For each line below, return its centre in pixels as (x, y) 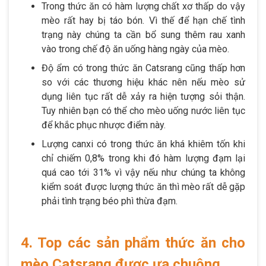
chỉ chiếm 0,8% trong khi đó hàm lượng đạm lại (143, 158)
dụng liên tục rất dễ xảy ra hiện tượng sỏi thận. (143, 96)
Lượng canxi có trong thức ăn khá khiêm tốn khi (143, 144)
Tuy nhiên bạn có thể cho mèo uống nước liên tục (143, 110)
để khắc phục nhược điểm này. (104, 125)
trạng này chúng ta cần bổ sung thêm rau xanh (143, 34)
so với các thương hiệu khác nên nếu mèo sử (143, 82)
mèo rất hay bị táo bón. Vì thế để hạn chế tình (143, 20)
